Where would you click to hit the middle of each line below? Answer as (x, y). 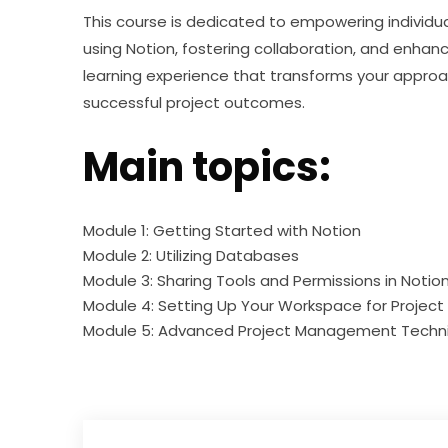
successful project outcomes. (194, 102)
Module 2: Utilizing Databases (191, 255)
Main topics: (207, 166)
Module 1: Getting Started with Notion (222, 230)
